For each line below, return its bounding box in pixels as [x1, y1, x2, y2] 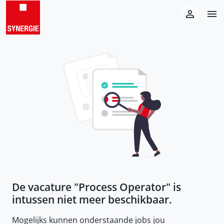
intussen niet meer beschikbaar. [12, 192, 172, 206]
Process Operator [78, 180, 166, 194]
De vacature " [12, 180, 78, 194]
